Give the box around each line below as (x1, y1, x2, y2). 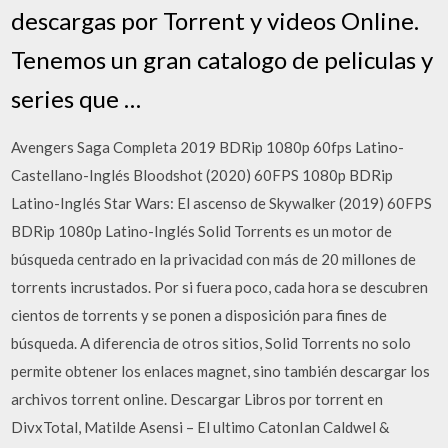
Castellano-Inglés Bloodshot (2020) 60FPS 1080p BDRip (11, 165, 394, 184)
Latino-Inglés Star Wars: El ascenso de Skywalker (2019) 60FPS (11, 193, 433, 212)
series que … (11, 83, 142, 113)
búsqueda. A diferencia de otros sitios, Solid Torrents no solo (11, 333, 412, 352)
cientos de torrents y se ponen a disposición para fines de (11, 305, 388, 324)
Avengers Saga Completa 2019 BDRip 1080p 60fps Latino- (11, 137, 405, 156)
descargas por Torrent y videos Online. (11, 5, 420, 35)
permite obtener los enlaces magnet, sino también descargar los (11, 361, 431, 380)
